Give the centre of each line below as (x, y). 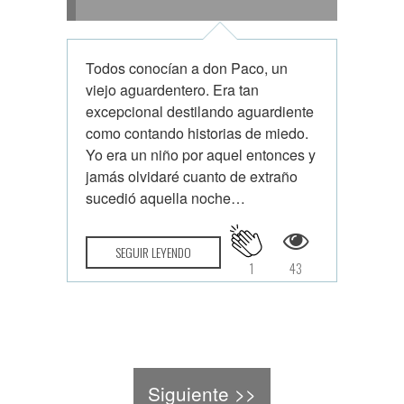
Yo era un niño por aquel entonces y (201, 155)
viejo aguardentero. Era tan (172, 90)
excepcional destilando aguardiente (200, 111)
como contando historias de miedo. (197, 133)
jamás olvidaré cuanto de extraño (192, 176)
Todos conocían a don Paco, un (187, 68)
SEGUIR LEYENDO (153, 252)
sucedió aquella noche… (165, 198)
